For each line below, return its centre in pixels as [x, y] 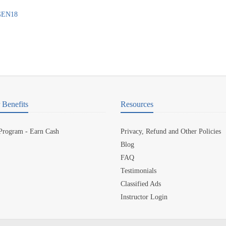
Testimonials [138, 171]
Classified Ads [141, 184]
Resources [137, 104]
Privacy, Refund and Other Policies [171, 131]
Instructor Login [144, 197]
